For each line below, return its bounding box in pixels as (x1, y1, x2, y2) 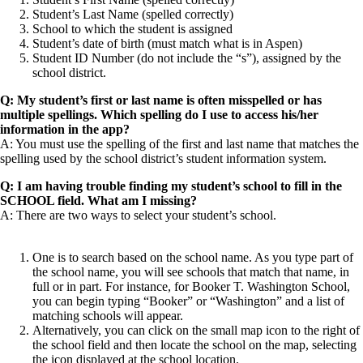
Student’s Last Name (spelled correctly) (32, 7, 233, 22)
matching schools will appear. (32, 309, 183, 323)
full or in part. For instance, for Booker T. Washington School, (32, 280, 350, 294)
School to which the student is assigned (32, 22, 233, 36)
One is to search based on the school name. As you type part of (32, 250, 353, 265)
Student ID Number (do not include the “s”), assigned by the (32, 51, 341, 66)
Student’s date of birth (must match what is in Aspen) (32, 36, 302, 51)
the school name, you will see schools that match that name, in (32, 265, 349, 280)
